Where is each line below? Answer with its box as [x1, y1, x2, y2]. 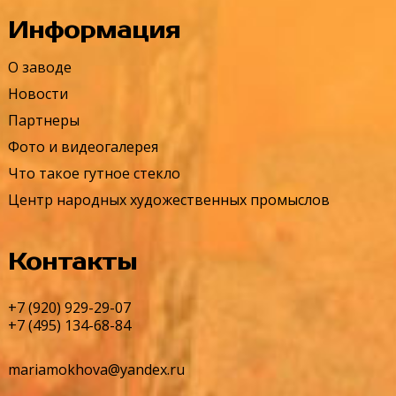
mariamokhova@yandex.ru [7, 359, 185, 379]
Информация [7, 16, 180, 45]
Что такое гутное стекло [7, 163, 180, 183]
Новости [7, 83, 68, 103]
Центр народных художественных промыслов [7, 189, 330, 209]
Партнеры [7, 110, 80, 130]
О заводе [7, 57, 72, 77]
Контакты [7, 247, 137, 277]
